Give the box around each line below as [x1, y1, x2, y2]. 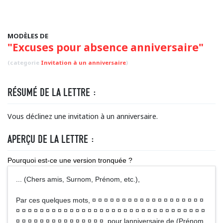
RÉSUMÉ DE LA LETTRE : [7, 86, 97, 99]
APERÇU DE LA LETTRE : [7, 132, 95, 146]
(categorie [7, 59, 41, 66]
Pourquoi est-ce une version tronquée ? [7, 156, 132, 164]
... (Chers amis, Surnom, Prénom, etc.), [16, 175, 140, 183]
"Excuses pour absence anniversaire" [7, 40, 204, 54]
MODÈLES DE [7, 31, 48, 40]
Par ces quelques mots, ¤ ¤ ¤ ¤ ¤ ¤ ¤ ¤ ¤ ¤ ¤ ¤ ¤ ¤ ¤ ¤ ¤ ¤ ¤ [16, 196, 204, 204]
